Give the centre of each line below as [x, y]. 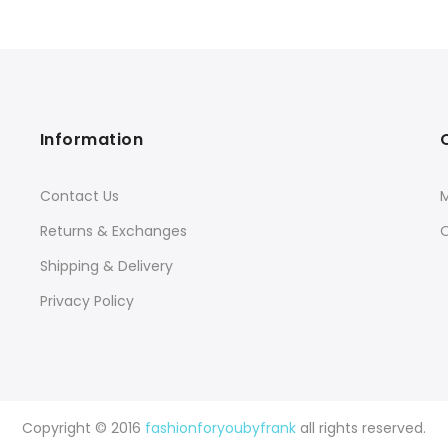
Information [91, 139]
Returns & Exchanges [113, 230]
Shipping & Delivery [106, 265]
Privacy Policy [86, 300]
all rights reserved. [361, 427]
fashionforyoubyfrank [220, 427]
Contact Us [79, 195]
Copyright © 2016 [83, 427]
